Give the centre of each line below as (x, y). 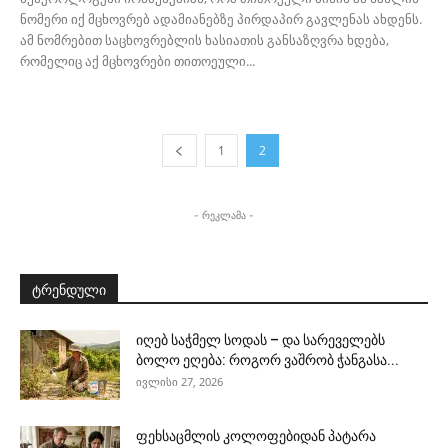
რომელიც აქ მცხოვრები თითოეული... (137, 61)
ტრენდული (69, 290)
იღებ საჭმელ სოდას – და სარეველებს (260, 340)
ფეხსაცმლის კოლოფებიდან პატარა (256, 436)
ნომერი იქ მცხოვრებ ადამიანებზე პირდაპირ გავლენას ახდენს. (221, 19)
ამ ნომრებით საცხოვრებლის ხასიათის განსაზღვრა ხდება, (204, 40)
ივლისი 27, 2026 (179, 382)
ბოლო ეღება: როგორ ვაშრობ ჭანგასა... (267, 360)
